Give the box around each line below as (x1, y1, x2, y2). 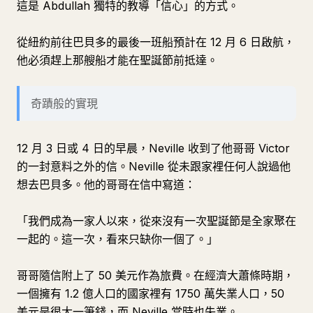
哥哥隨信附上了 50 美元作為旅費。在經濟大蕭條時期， (17, 268, 294, 282)
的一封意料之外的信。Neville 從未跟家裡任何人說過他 (17, 159, 291, 173)
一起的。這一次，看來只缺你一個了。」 (17, 232, 218, 246)
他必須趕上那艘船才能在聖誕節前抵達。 (17, 53, 218, 67)
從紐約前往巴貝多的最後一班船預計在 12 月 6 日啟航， (17, 35, 295, 49)
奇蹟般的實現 (31, 96, 98, 110)
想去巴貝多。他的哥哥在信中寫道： (17, 177, 196, 191)
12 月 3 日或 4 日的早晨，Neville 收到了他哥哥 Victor (17, 141, 290, 155)
